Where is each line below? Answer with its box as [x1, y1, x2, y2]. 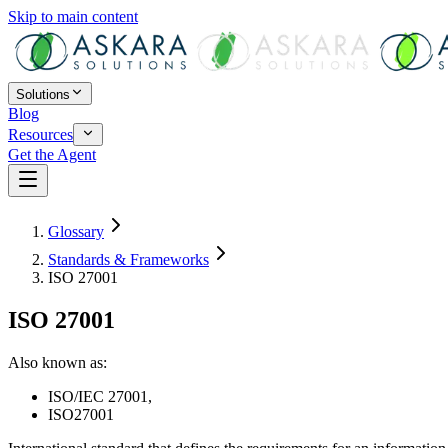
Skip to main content [8, 8, 138, 25]
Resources [8, 126, 73, 143]
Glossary [48, 223, 104, 240]
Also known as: [8, 353, 107, 371]
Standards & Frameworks [48, 251, 209, 268]
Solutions [16, 87, 70, 102]
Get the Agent [8, 146, 96, 163]
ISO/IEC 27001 [48, 387, 148, 405]
